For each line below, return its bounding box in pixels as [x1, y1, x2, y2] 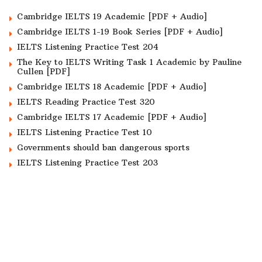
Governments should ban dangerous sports [17, 142, 189, 153]
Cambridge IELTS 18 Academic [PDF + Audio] [17, 81, 206, 92]
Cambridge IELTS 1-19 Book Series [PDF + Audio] [17, 26, 223, 37]
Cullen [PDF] [17, 65, 70, 77]
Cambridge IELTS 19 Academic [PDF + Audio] [17, 11, 207, 22]
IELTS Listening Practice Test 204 [17, 41, 158, 52]
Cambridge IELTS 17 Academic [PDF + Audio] [17, 111, 206, 122]
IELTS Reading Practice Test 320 [17, 96, 155, 107]
